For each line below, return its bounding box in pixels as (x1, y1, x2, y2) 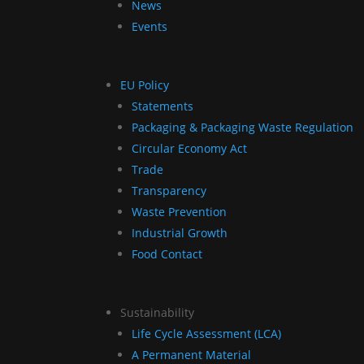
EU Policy (120, 76, 170, 93)
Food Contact (132, 245, 203, 262)
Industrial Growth (132, 224, 228, 240)
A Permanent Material (132, 346, 252, 362)
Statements (132, 97, 194, 114)
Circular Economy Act (132, 140, 248, 156)
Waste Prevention (132, 203, 227, 219)
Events (132, 18, 168, 34)
